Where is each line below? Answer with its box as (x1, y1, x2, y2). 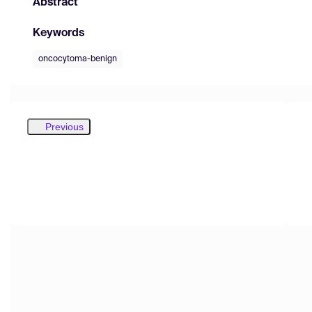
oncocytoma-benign (38, 54, 117, 63)
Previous (45, 120, 84, 132)
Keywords (33, 27, 84, 39)
